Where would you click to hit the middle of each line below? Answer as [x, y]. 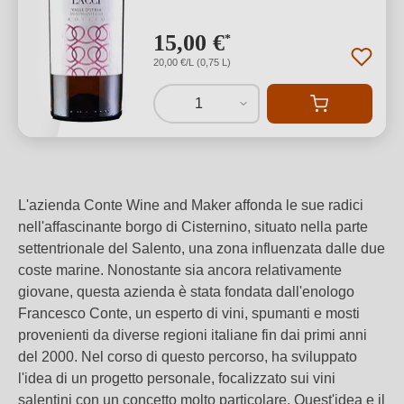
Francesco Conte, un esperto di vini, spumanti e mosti [189, 313]
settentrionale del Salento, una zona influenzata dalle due [202, 248]
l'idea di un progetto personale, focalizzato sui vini [177, 378]
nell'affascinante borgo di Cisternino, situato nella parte [193, 227]
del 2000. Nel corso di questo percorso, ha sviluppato [188, 357]
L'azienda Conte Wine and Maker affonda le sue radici [191, 205]
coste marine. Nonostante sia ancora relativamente [180, 270]
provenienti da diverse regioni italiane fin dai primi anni [193, 335]
